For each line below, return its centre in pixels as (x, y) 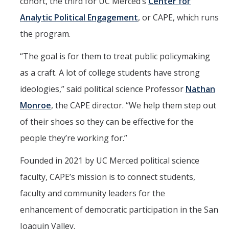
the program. (45, 34)
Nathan (200, 89)
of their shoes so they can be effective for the (107, 122)
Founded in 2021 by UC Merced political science (110, 161)
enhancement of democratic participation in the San (119, 210)
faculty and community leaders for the (93, 193)
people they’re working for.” (74, 138)
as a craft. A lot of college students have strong (110, 73)
